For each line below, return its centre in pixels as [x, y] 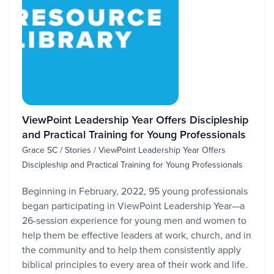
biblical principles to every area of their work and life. [135, 264]
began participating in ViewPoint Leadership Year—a [133, 206]
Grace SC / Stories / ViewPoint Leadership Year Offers [124, 150]
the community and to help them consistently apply [131, 250]
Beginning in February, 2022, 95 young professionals [135, 191]
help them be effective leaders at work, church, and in [137, 235]
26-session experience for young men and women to [134, 220]
